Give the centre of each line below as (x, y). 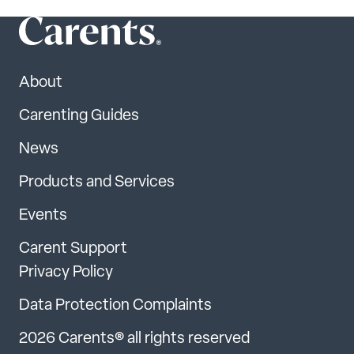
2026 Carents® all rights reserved (134, 339)
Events (43, 215)
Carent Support (73, 249)
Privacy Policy (66, 272)
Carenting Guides (79, 116)
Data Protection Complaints (115, 305)
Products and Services (97, 182)
